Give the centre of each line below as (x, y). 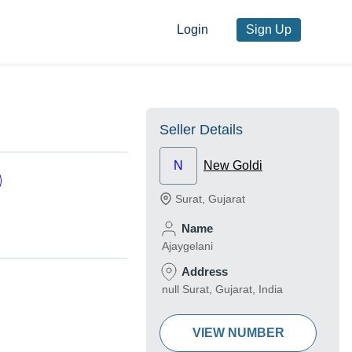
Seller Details (201, 130)
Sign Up (268, 30)
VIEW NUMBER (238, 333)
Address (205, 272)
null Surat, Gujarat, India (222, 290)
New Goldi (233, 166)
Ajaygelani (187, 246)
